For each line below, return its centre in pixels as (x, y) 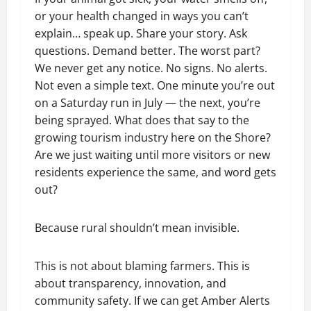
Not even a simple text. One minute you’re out (155, 85)
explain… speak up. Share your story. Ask (141, 33)
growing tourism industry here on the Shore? (153, 137)
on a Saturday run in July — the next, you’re (148, 103)
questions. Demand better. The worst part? (148, 51)
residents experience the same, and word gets (155, 172)
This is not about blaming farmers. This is (142, 266)
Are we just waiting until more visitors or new (152, 155)
